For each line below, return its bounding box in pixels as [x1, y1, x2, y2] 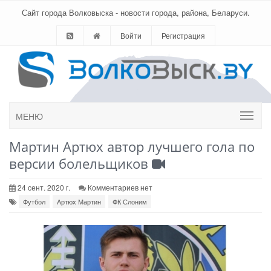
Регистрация [161, 30, 205, 41]
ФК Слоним [113, 197, 147, 206]
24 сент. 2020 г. [16, 182, 70, 192]
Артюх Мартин [57, 197, 101, 206]
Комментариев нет [88, 182, 152, 192]
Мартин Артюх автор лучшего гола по [9, 137, 255, 155]
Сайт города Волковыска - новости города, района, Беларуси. [21, 7, 250, 18]
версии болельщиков [9, 154, 152, 172]
